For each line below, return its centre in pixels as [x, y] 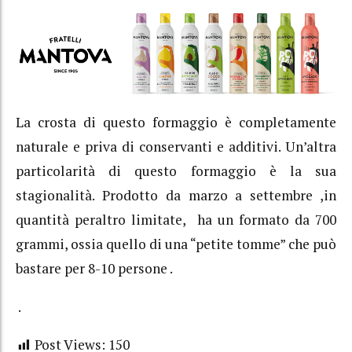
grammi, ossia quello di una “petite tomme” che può [176, 244]
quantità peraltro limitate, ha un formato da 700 [176, 220]
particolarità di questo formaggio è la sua [176, 171]
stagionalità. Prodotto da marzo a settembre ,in [176, 196]
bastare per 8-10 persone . [94, 269]
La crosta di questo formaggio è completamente [176, 123]
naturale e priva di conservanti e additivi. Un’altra [176, 147]
